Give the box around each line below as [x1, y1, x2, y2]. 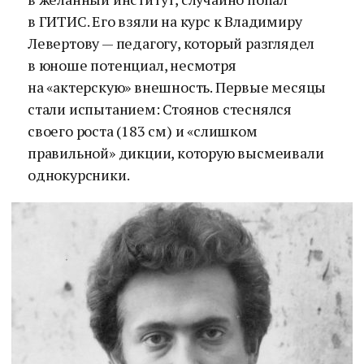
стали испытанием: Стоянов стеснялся [28, 99, 292, 119]
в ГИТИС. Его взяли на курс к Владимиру [28, 11, 302, 31]
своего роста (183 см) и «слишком [28, 121, 258, 141]
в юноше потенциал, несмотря [28, 55, 236, 75]
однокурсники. [28, 165, 130, 184]
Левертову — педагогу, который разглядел [28, 33, 315, 53]
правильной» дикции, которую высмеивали [28, 143, 324, 162]
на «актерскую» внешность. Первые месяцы [28, 77, 327, 97]
